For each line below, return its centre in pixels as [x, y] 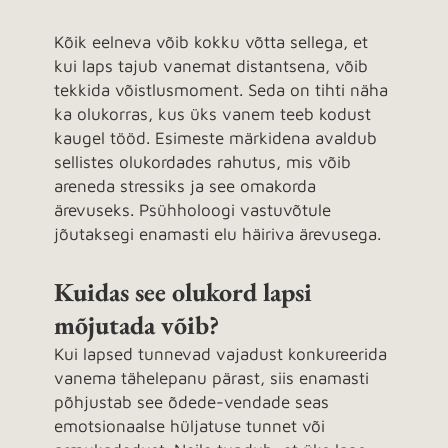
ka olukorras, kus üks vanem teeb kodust [212, 114]
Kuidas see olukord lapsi [183, 292]
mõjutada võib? [136, 325]
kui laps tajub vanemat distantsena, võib [211, 66]
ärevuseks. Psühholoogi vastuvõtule [192, 210]
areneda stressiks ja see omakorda [185, 186]
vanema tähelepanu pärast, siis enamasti [211, 378]
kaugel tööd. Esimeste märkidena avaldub [215, 138]
